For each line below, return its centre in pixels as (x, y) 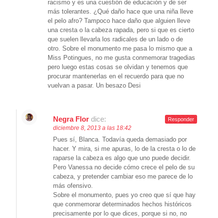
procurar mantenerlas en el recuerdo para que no (116, 76)
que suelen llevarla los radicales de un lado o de (115, 39)
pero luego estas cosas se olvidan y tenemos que (118, 67)
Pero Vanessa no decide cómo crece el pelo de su (124, 167)
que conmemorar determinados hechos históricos (122, 204)
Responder (181, 119)
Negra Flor (71, 119)
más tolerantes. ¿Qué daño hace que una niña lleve (120, 12)
